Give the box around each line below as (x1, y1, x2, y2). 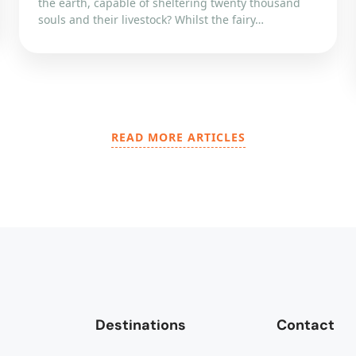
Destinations (95, 315, 186, 335)
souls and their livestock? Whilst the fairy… (37, 12, 264, 27)
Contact (277, 315, 335, 335)
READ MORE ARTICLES (110, 130, 246, 145)
